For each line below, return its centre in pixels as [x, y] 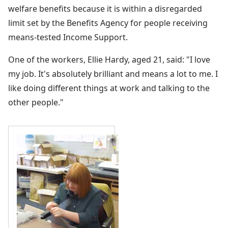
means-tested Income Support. [68, 37]
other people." [36, 102]
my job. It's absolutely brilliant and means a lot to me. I [113, 74]
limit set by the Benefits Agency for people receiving [108, 23]
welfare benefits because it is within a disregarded [105, 8]
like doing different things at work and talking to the [109, 88]
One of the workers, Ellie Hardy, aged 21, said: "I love [109, 59]
